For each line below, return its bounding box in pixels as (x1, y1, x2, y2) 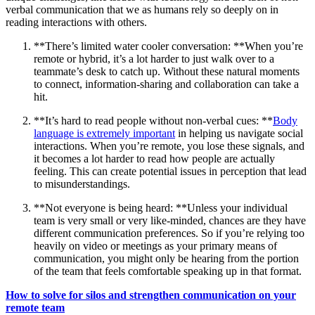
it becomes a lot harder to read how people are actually (34, 152, 275, 165)
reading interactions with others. (6, 15, 147, 28)
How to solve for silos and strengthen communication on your (6, 288, 296, 301)
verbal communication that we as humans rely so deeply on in (6, 3, 278, 15)
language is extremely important (34, 127, 175, 139)
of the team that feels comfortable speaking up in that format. (34, 264, 302, 277)
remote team (6, 301, 65, 314)
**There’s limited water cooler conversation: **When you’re (34, 39, 303, 52)
